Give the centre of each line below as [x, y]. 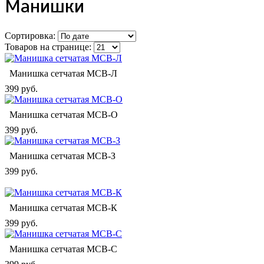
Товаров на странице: [49, 47]
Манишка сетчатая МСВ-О [64, 114]
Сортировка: [31, 35]
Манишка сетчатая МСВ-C [63, 249]
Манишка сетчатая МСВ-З [62, 156]
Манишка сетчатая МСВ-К [63, 207]
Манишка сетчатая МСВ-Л [63, 73]
